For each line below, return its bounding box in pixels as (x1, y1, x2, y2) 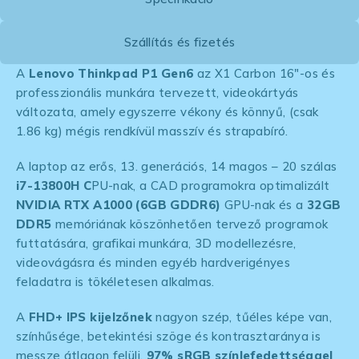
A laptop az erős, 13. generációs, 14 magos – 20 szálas (16, 158, 337, 174)
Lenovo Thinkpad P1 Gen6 (28, 65, 194, 81)
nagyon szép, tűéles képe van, (155, 309, 333, 325)
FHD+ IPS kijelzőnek (28, 309, 156, 325)
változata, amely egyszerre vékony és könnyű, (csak (16, 103, 319, 119)
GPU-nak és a (220, 196, 307, 212)
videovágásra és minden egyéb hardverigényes (16, 254, 291, 270)
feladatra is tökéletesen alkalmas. (16, 273, 215, 289)
